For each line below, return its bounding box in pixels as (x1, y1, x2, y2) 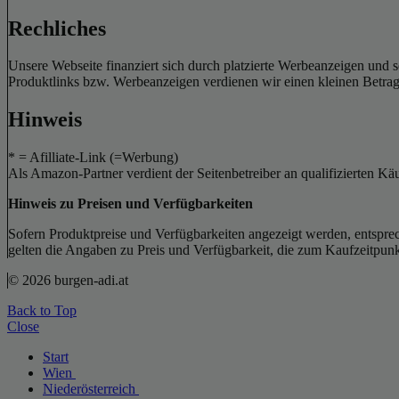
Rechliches (8, 16, 106, 40)
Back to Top (7, 303, 77, 319)
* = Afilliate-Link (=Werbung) (8, 150, 178, 166)
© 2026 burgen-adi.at (8, 273, 128, 289)
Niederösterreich (43, 381, 139, 397)
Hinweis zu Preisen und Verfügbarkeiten (8, 196, 253, 212)
